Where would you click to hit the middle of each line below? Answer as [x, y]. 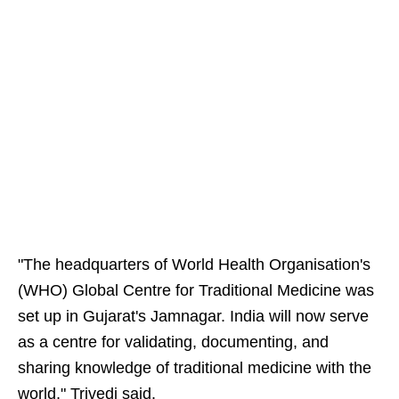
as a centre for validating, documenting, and [173, 342]
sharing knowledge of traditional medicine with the [195, 368]
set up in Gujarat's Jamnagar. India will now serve [193, 316]
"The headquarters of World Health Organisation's [194, 265]
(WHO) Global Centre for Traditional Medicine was [196, 290]
